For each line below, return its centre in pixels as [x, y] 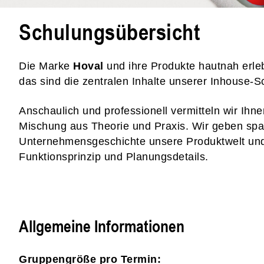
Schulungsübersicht [109, 31]
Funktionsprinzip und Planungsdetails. [114, 156]
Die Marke [46, 66]
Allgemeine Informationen [102, 226]
